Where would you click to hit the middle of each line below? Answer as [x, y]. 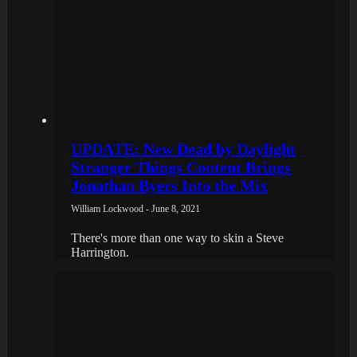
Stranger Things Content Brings [181, 167]
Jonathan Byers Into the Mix [169, 185]
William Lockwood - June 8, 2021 [135, 208]
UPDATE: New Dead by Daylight [183, 149]
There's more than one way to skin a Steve [177, 237]
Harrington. [100, 252]
